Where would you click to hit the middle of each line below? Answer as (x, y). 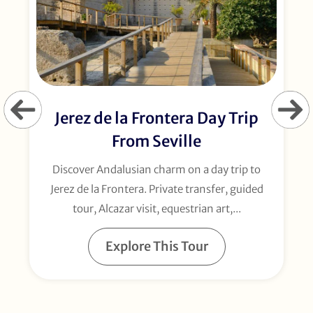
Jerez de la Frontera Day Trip (156, 118)
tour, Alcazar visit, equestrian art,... (156, 209)
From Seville (156, 141)
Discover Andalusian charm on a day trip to (156, 170)
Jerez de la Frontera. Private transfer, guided (156, 189)
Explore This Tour (156, 247)
